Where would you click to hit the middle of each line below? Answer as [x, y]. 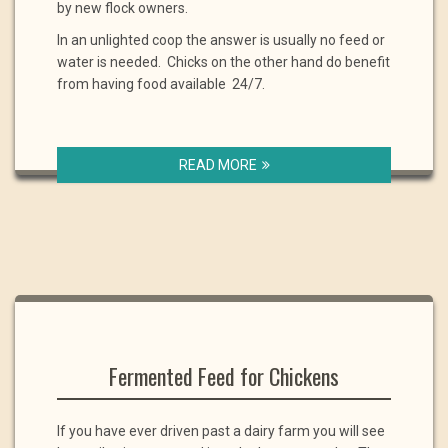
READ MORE [217, 165]
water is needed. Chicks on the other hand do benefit [223, 62]
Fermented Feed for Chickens [224, 376]
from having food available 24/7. [161, 84]
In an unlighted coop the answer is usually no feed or [221, 40]
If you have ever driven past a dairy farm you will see [221, 431]
